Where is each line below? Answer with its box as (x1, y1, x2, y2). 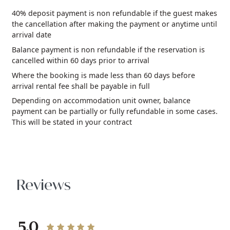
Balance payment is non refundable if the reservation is (12, 44, 205, 54)
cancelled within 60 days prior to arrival (12, 55, 150, 65)
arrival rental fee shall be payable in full (12, 81, 150, 91)
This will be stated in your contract (12, 117, 132, 127)
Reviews (15, 176, 71, 196)
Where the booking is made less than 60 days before (12, 70, 196, 80)
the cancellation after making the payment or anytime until (12, 19, 218, 29)
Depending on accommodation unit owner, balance (12, 95, 191, 106)
